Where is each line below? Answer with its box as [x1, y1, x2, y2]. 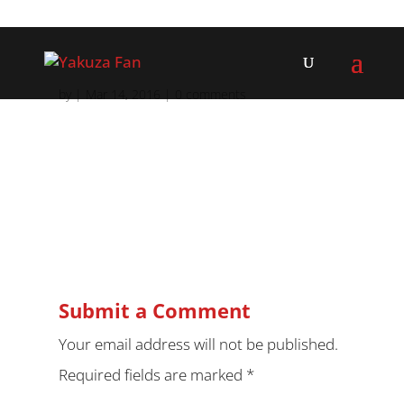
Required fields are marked [58, 364, 246, 385]
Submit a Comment [58, 297, 251, 324]
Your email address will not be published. [58, 334, 338, 354]
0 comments [174, 86, 246, 103]
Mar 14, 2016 [85, 86, 161, 103]
